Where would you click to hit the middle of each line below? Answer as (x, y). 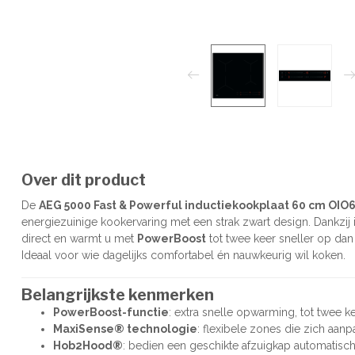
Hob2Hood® (88, 345)
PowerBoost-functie (111, 312)
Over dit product (84, 179)
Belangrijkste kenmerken (118, 294)
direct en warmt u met (79, 238)
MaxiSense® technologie (125, 328)
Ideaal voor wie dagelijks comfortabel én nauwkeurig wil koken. (183, 255)
